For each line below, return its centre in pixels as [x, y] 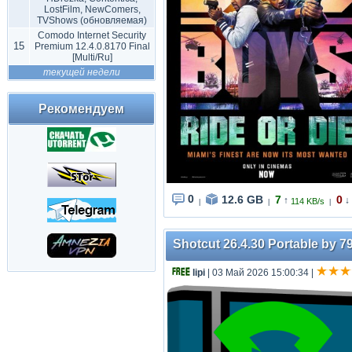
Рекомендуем [81, 109]
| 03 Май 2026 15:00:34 [257, 273]
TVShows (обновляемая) [92, 20]
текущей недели [81, 72]
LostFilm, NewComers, [92, 9]
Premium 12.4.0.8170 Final [92, 46]
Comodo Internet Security [92, 35]
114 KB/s [308, 202]
